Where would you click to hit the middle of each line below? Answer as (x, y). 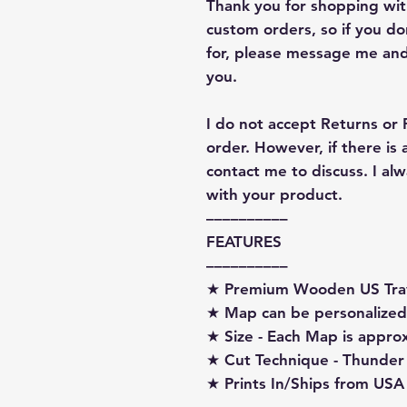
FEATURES (244, 242)
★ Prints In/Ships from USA (305, 383)
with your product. (274, 194)
